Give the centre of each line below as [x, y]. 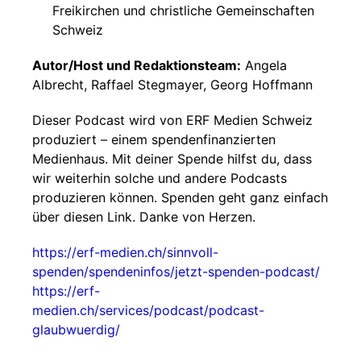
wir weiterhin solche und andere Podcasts [160, 178]
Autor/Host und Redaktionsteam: [137, 65]
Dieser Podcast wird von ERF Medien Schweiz [172, 120]
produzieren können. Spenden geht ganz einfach [180, 197]
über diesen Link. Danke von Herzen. [144, 217]
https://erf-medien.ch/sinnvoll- [125, 252]
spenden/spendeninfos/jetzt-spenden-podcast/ [176, 272]
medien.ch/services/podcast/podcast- [148, 310]
